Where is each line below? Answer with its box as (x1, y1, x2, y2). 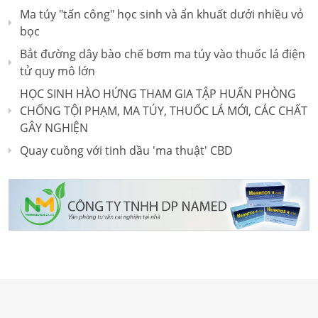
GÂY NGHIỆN (20, 120, 88, 136)
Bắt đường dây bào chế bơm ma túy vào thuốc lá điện (20, 46, 305, 62)
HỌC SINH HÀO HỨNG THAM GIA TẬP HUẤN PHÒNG (20, 86, 296, 102)
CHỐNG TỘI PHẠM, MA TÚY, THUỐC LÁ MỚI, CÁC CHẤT (20, 103, 307, 119)
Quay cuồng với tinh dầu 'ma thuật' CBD (20, 143, 233, 158)
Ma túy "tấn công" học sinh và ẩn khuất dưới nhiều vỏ (20, 6, 304, 22)
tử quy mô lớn (20, 63, 95, 79)
